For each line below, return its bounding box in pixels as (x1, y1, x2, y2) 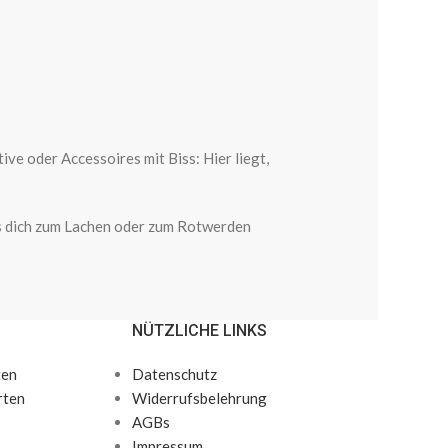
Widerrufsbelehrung (132, 388, 268, 407)
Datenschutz (132, 364, 218, 383)
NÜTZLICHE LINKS (132, 320, 268, 340)
